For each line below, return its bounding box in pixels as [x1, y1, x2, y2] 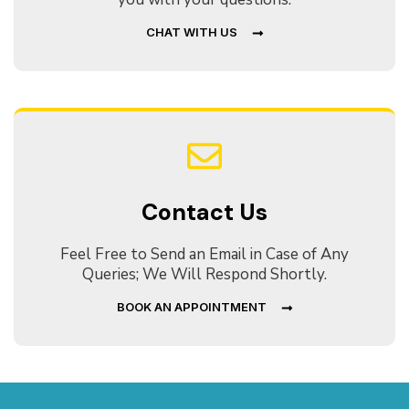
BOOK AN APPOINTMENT [116, 299, 267, 314]
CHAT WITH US [145, 24, 237, 39]
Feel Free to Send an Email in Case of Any [60, 243, 349, 265]
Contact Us [142, 196, 267, 227]
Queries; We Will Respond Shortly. [82, 263, 327, 285]
